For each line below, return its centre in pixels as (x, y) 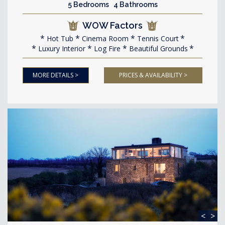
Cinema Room (104, 38)
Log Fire (106, 48)
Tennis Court (157, 38)
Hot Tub (59, 38)
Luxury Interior (61, 48)
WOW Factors (113, 25)
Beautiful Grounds (157, 48)
